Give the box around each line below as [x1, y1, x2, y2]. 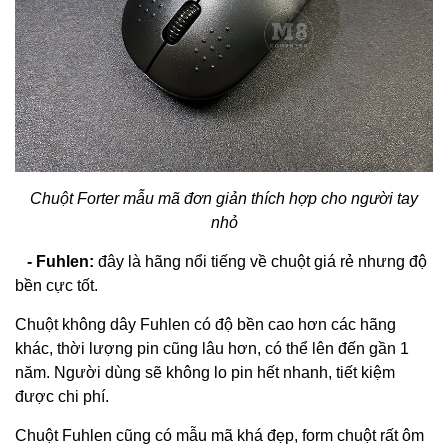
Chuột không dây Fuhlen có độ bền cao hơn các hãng [15, 315, 396, 333]
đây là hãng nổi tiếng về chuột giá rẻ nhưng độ [94, 252, 427, 270]
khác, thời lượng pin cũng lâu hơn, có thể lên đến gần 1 [15, 339, 409, 357]
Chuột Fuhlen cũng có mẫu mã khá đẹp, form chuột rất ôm [15, 426, 424, 444]
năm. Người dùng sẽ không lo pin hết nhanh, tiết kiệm [15, 363, 395, 381]
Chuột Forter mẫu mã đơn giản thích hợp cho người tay [30, 189, 418, 207]
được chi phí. [15, 387, 109, 405]
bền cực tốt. [15, 276, 98, 294]
